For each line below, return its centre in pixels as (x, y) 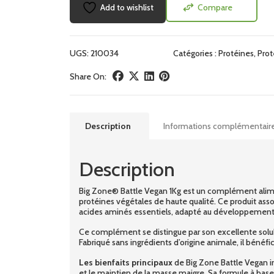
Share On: (88, 76)
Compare (215, 7)
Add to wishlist (127, 7)
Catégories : (196, 53)
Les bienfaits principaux (126, 262)
